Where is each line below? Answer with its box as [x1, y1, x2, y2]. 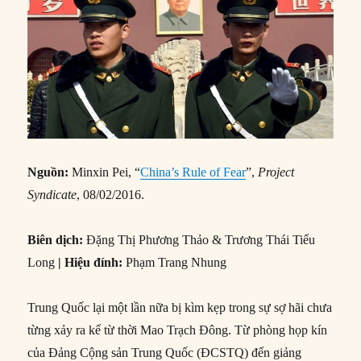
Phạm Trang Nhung [126, 255, 227, 269]
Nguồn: [27, 164, 73, 179]
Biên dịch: [27, 232, 87, 247]
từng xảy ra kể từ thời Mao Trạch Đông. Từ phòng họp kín [27, 322, 328, 337]
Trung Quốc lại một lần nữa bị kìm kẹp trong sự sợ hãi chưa [27, 300, 333, 314]
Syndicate [27, 187, 77, 201]
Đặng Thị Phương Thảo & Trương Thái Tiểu [86, 232, 316, 247]
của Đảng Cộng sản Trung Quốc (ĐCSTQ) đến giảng [27, 345, 302, 359]
